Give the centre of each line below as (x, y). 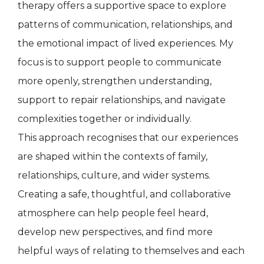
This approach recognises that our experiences (128, 137)
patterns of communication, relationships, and (125, 24)
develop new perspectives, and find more (115, 232)
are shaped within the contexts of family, (113, 156)
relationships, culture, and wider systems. (114, 175)
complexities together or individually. (105, 118)
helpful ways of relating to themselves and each (131, 250)
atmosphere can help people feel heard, (113, 213)
